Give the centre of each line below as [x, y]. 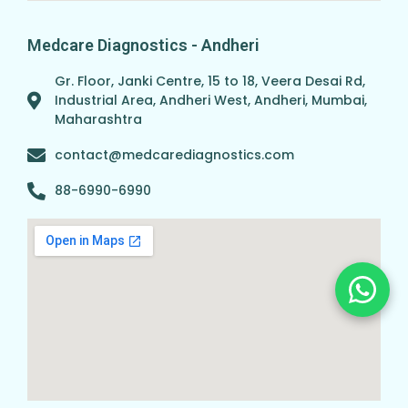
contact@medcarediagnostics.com [174, 155]
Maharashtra [98, 120]
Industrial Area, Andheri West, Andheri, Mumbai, [211, 101]
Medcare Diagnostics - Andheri [143, 46]
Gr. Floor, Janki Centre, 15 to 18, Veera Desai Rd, [210, 82]
